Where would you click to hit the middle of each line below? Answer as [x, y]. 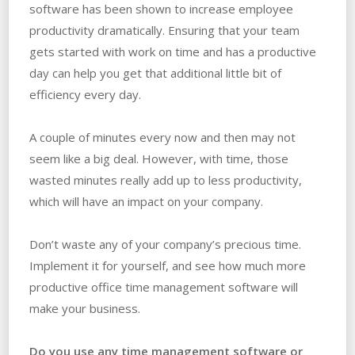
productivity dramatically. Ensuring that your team [164, 30]
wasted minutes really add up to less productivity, [165, 179]
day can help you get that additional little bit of [155, 73]
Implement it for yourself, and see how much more [167, 265]
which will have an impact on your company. [146, 201]
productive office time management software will [163, 286]
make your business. [84, 308]
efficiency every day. [85, 94]
